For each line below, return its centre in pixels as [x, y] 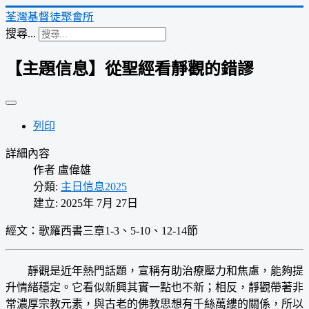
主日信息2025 [94, 186]
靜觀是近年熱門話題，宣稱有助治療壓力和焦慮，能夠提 [154, 270]
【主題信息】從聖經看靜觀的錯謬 [130, 67]
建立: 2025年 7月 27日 [86, 203]
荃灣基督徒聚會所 [50, 16]
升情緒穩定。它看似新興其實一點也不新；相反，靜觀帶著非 [154, 287]
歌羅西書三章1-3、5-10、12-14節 [118, 230]
